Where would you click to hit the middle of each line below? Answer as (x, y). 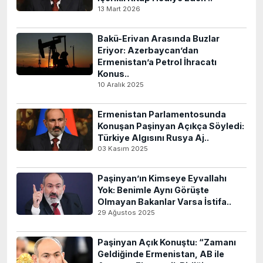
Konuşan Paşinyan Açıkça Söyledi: (171, 126)
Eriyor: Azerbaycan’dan (148, 50)
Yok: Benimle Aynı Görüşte (153, 190)
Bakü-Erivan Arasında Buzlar (159, 38)
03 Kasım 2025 (123, 149)
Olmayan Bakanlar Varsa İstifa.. (164, 202)
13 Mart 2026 (119, 9)
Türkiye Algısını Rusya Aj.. (153, 138)
